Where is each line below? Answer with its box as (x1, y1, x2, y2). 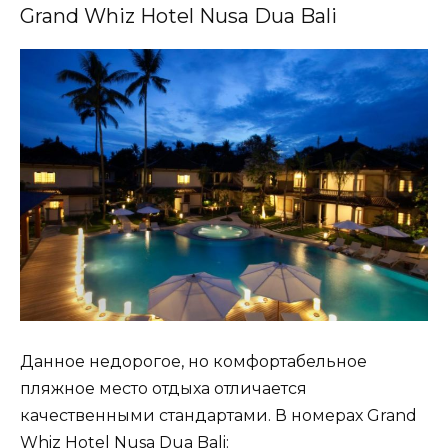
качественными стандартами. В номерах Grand (20, 406, 417, 426)
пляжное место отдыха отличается (20, 379, 307, 399)
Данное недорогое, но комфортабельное (20, 352, 367, 372)
